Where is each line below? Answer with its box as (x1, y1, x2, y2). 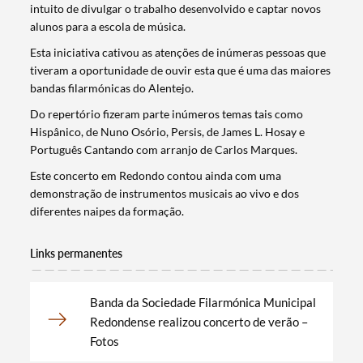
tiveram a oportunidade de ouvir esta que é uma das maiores (30, 63, 331, 78)
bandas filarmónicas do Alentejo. (30, 81, 194, 96)
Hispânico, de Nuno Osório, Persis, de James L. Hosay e (30, 125, 305, 139)
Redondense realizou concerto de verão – (90, 314, 309, 330)
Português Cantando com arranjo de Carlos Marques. (30, 143, 298, 157)
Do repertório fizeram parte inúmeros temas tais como (30, 107, 304, 122)
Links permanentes (30, 246, 123, 261)
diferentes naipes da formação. (30, 204, 185, 219)
